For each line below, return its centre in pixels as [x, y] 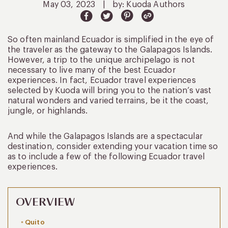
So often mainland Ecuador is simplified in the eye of [111, 39]
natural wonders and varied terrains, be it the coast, [108, 101]
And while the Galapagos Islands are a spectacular [105, 136]
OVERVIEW [46, 202]
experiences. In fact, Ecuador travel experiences [102, 80]
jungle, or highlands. [48, 111]
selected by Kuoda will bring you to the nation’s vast [110, 90]
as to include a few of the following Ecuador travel [106, 156]
